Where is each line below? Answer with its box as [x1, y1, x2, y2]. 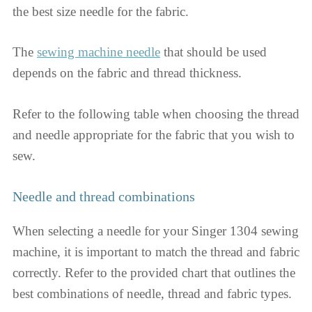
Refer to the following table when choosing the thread [13, 106, 299, 121]
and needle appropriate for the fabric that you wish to [13, 127, 295, 142]
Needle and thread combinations [13, 189, 195, 205]
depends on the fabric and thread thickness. [13, 65, 242, 81]
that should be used [160, 45, 267, 60]
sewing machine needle [37, 45, 160, 60]
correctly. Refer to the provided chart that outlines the [13, 265, 295, 281]
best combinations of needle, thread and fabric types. [13, 286, 295, 302]
